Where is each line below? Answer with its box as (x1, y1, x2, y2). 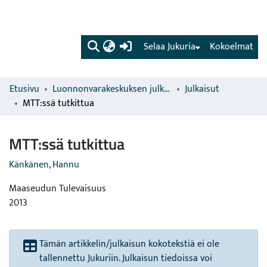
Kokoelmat (210, 39, 253, 55)
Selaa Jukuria (144, 39, 195, 55)
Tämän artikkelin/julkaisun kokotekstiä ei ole (39, 236, 219, 252)
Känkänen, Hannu (9, 157, 79, 173)
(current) (132, 38, 169, 54)
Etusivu (10, 81, 39, 97)
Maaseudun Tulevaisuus (9, 181, 106, 197)
